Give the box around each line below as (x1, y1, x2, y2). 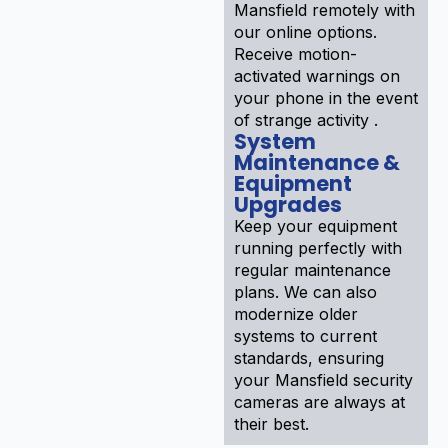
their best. (234, 413, 309, 434)
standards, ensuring (234, 347, 384, 368)
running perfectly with (234, 237, 402, 258)
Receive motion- (234, 43, 357, 64)
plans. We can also (234, 281, 377, 302)
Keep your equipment (234, 215, 397, 236)
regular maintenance (234, 259, 391, 280)
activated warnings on (234, 65, 400, 86)
